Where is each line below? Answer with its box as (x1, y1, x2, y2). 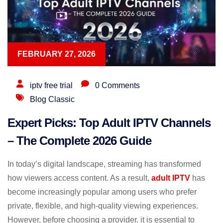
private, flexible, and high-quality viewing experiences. (7, 202, 198, 211)
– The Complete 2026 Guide (7, 134, 151, 148)
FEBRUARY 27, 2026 (17, 50, 96, 59)
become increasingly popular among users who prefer (7, 188, 197, 197)
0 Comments (95, 81, 140, 90)
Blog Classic (30, 95, 75, 104)
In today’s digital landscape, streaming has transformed (7, 160, 201, 169)
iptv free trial (30, 81, 73, 90)
